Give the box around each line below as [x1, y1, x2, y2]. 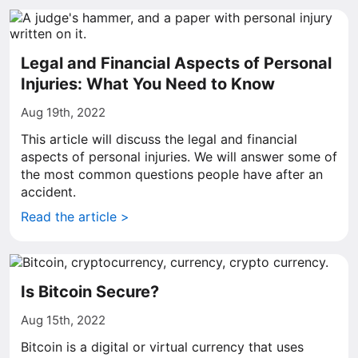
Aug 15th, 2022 [21, 312, 105, 328]
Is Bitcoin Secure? [21, 282, 159, 301]
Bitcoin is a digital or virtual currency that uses [21, 339, 304, 355]
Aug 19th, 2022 [21, 105, 105, 120]
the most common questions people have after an [21, 166, 323, 182]
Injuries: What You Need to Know [21, 74, 275, 93]
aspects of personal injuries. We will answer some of [21, 149, 337, 165]
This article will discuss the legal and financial [21, 131, 297, 147]
